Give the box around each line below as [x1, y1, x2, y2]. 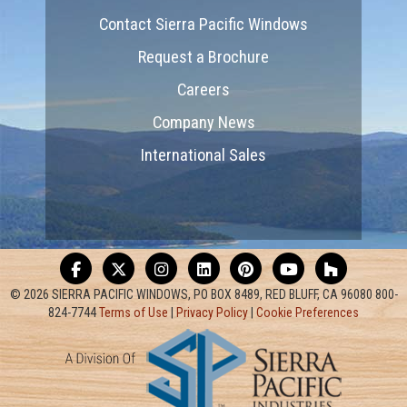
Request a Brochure [138, 46, 269, 66]
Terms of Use [99, 304, 168, 320]
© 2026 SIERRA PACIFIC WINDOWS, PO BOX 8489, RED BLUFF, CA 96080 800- [9, 286, 398, 302]
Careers [177, 79, 230, 99]
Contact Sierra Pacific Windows [99, 14, 308, 34]
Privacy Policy [176, 304, 248, 320]
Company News [152, 112, 255, 132]
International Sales [141, 144, 266, 164]
